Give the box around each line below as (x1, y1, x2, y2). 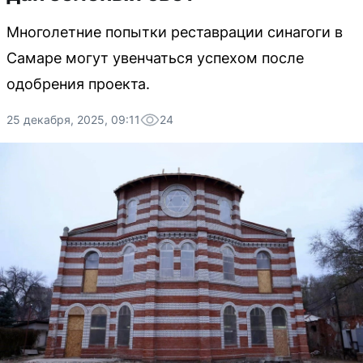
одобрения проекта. (6, 75, 150, 92)
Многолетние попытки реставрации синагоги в (6, 23, 343, 41)
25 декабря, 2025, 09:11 (6, 113, 140, 126)
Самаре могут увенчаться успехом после (6, 49, 304, 66)
